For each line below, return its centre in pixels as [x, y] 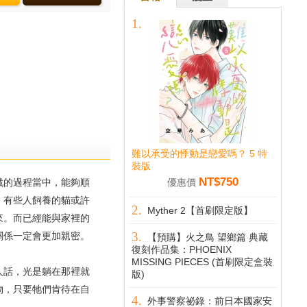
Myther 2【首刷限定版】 [200, 210]
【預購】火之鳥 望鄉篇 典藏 [208, 237]
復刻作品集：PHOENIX [182, 249]
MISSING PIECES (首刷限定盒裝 [202, 262]
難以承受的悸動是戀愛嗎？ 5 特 [199, 153]
